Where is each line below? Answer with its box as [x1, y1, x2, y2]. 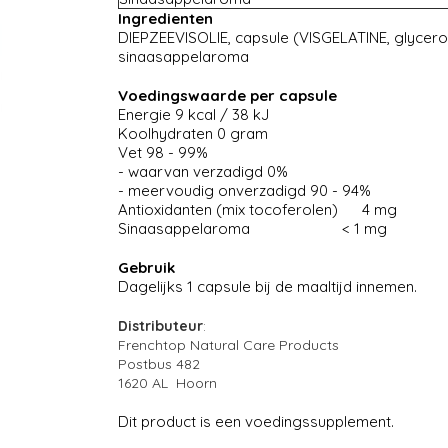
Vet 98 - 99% [117, 143, 208, 163]
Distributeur [117, 317, 203, 336]
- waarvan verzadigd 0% [117, 162, 288, 182]
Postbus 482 [117, 355, 200, 374]
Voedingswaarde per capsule [117, 86, 337, 106]
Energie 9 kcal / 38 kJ [117, 105, 269, 125]
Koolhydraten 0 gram [117, 124, 268, 144]
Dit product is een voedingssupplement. [117, 412, 394, 432]
